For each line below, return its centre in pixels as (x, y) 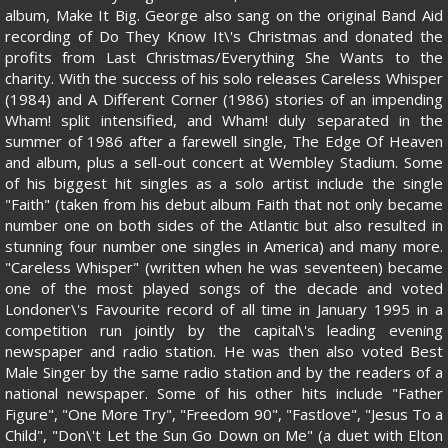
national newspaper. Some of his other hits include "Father (224, 393)
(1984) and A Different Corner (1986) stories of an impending (224, 99)
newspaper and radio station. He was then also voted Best (224, 351)
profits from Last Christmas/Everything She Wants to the (224, 57)
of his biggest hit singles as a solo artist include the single (224, 183)
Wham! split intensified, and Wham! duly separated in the (224, 120)
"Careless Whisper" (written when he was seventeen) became (224, 267)
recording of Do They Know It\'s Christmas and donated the (224, 36)
